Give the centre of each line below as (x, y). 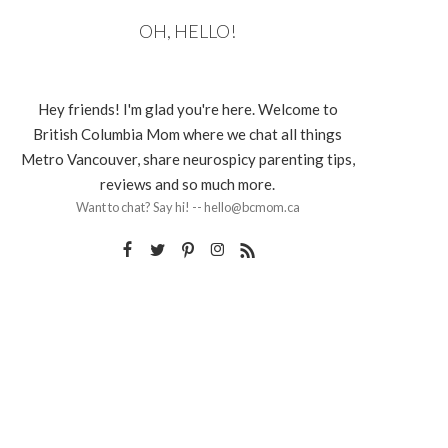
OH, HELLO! (188, 31)
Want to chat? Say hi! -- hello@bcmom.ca (187, 206)
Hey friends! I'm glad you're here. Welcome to (187, 108)
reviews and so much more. (188, 183)
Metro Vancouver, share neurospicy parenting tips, (187, 158)
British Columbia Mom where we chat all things (188, 133)
